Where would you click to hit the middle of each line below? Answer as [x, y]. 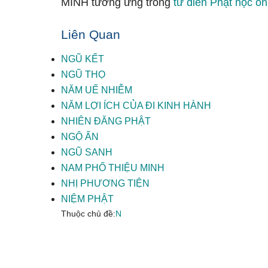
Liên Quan [91, 34]
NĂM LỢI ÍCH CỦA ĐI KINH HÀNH [136, 106]
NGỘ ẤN [80, 137]
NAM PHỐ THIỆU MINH [113, 168]
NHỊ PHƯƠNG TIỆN [105, 183]
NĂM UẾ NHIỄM [97, 90]
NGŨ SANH [87, 152]
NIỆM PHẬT [87, 199]
